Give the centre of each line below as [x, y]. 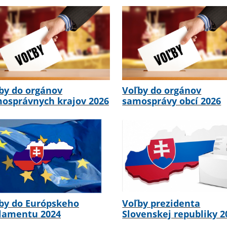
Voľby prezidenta [161, 203]
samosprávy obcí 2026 [172, 101]
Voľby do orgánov [162, 90]
